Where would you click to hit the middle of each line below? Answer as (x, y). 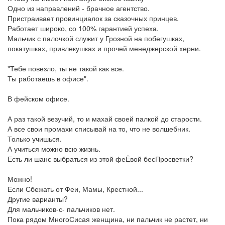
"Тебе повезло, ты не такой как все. (66, 68)
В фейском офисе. (38, 98)
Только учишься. (35, 139)
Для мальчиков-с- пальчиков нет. (61, 209)
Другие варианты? (38, 199)
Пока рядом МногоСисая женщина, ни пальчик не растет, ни (108, 219)
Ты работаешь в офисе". (48, 78)
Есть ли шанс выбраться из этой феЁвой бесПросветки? (100, 159)
